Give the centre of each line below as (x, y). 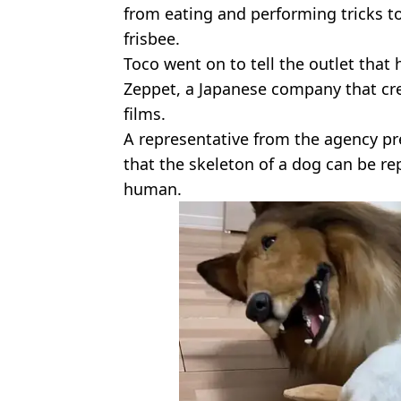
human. (153, 189)
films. (145, 114)
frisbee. (152, 39)
